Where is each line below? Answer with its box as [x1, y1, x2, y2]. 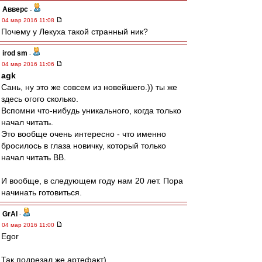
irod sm [2, 49, 27, 57]
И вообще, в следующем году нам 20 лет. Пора [1, 176, 183, 185]
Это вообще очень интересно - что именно [1, 129, 166, 139]
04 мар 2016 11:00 [2, 222, 56, 228]
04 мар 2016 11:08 [2, 17, 56, 23]
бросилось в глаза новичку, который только [1, 141, 166, 150]
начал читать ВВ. [1, 153, 66, 162]
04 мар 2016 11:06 [2, 61, 56, 67]
